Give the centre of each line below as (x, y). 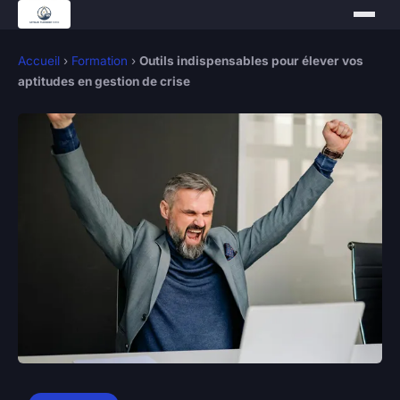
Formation (100, 61)
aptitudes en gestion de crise (104, 81)
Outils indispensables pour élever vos (251, 61)
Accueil (39, 61)
